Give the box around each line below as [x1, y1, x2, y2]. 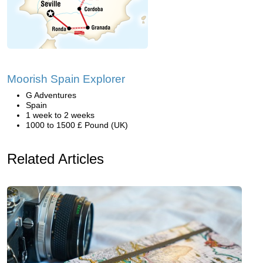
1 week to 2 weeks [26, 110, 95, 120]
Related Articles [7, 151, 104, 167]
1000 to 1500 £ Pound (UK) [26, 120, 128, 130]
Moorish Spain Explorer [7, 73, 125, 85]
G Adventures [26, 90, 76, 100]
